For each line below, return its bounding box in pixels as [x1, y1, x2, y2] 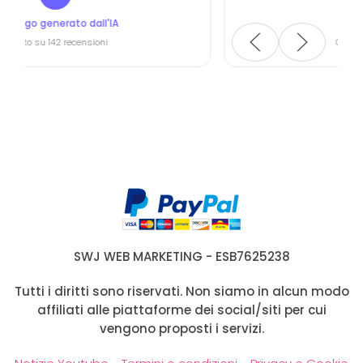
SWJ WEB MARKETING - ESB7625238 [73, 248, 290, 265]
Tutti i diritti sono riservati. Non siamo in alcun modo [14, 283, 349, 300]
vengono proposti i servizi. [99, 320, 264, 337]
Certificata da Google [195, 36, 284, 49]
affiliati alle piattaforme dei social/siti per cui [36, 301, 327, 318]
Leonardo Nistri [203, 16, 277, 30]
